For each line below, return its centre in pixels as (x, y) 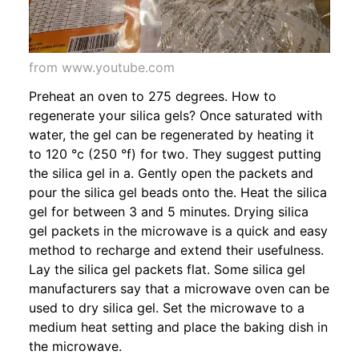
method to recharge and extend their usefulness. (176, 250)
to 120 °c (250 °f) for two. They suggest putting (175, 154)
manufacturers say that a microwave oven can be (179, 289)
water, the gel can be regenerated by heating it (171, 135)
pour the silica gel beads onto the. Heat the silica (178, 193)
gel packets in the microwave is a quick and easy (178, 231)
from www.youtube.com (102, 68)
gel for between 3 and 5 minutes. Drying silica (169, 212)
